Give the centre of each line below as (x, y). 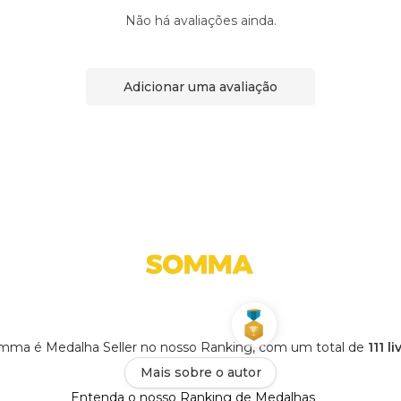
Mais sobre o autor (200, 373)
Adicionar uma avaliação (200, 86)
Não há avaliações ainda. (200, 21)
